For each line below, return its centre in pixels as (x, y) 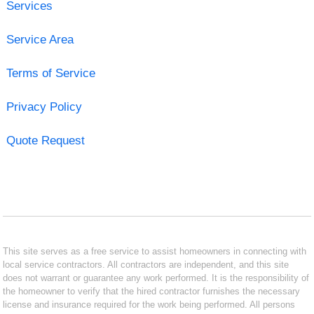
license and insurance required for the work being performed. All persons (149, 304)
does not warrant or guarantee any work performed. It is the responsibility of (156, 278)
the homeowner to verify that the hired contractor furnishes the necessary (152, 291)
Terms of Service (50, 73)
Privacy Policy (44, 107)
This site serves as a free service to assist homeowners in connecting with (155, 251)
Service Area (40, 39)
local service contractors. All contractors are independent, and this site (146, 264)
